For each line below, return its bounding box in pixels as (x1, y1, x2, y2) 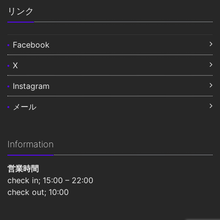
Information (7, 138, 54, 149)
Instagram (13, 81, 50, 91)
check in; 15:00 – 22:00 (7, 175, 93, 185)
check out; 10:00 (7, 187, 69, 197)
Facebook (13, 39, 50, 50)
